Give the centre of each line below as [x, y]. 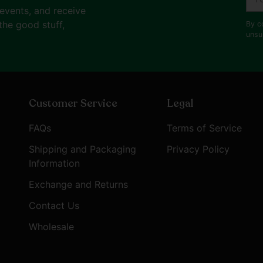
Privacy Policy [198, 149]
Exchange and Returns [78, 185]
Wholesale [51, 227]
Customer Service [73, 104]
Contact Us [54, 206]
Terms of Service [205, 128]
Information [54, 163]
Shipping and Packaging [82, 149]
